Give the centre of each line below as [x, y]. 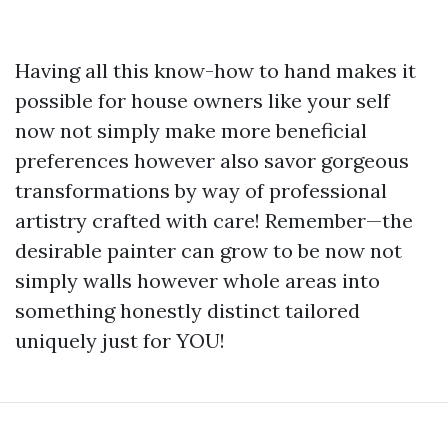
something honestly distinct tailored [187, 310]
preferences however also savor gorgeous [212, 160]
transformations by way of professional [201, 190]
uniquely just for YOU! [120, 340]
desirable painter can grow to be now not [208, 250]
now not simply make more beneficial [191, 130]
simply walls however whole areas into [197, 280]
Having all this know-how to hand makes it [215, 70]
